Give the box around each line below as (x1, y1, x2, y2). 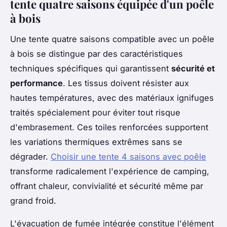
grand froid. (10, 195, 59, 206)
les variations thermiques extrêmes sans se (10, 136, 182, 147)
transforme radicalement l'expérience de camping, (10, 166, 209, 176)
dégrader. (10, 151, 51, 162)
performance (10, 78, 63, 88)
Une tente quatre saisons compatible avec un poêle (10, 33, 214, 44)
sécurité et (171, 63, 215, 73)
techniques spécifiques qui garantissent (10, 63, 171, 73)
